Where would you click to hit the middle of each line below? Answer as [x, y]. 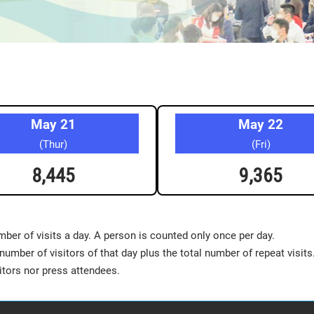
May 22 [261, 124]
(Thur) [53, 144]
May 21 [53, 124]
